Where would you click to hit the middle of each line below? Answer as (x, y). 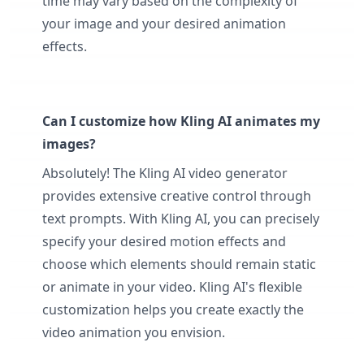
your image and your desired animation (164, 23)
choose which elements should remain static (179, 264)
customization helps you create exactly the (173, 309)
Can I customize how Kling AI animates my (181, 121)
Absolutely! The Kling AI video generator (165, 173)
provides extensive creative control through (177, 195)
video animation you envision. (134, 332)
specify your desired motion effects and (164, 241)
